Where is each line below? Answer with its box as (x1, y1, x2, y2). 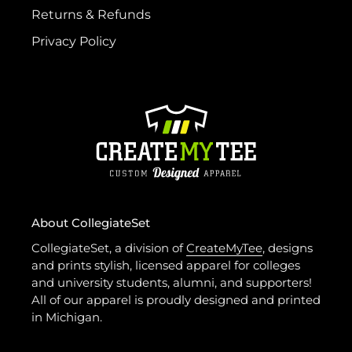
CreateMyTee (186, 240, 262, 256)
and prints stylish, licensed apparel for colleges (31, 258, 300, 273)
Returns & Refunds (31, 7, 151, 22)
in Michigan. (31, 310, 102, 325)
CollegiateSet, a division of (31, 240, 186, 256)
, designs (262, 240, 313, 256)
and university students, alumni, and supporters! (31, 275, 312, 291)
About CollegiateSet (31, 214, 150, 230)
